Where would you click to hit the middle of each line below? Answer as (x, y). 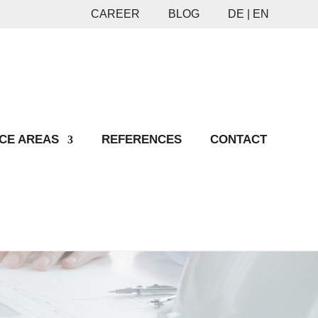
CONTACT (238, 139)
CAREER (115, 14)
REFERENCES (142, 139)
